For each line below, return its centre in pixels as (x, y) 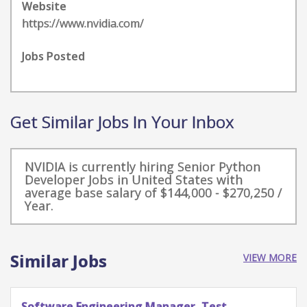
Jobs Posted (53, 56)
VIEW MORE (270, 257)
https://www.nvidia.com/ (83, 23)
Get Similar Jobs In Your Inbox (122, 122)
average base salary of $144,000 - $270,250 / (153, 193)
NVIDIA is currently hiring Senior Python (143, 167)
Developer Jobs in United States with (134, 180)
